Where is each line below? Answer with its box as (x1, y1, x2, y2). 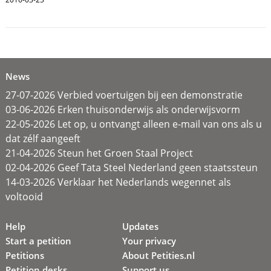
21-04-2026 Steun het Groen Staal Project (5, 146, 193, 160)
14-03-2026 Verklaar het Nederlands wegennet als (5, 175, 231, 189)
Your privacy (122, 234, 177, 247)
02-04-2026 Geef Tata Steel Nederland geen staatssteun (5, 160, 258, 174)
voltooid (5, 189, 43, 203)
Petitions (5, 249, 44, 261)
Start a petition (5, 234, 71, 247)
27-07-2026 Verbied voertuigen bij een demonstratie (5, 88, 243, 102)
